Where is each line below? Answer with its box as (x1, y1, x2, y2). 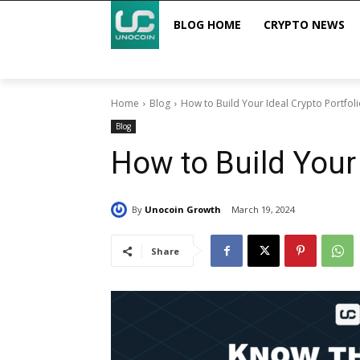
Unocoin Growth (145, 202, 221, 215)
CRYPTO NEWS (264, 17, 345, 32)
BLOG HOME (174, 17, 241, 32)
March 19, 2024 (231, 203, 295, 216)
